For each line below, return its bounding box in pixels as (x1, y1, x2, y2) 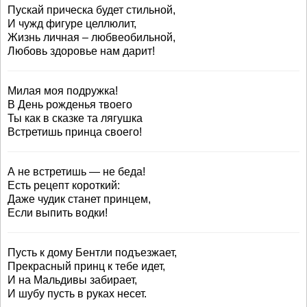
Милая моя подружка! (8, 85, 118, 97)
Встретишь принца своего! (8, 126, 142, 138)
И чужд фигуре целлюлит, (8, 18, 136, 29)
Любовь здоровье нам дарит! (8, 45, 155, 57)
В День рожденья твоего (8, 99, 132, 110)
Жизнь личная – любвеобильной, (8, 32, 175, 43)
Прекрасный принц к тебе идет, (8, 260, 165, 272)
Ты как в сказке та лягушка (8, 112, 143, 124)
